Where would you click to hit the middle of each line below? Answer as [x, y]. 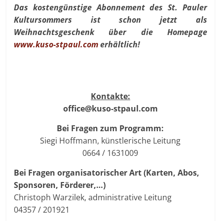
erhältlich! [119, 44]
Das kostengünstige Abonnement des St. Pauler [110, 7]
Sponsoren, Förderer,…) [60, 185]
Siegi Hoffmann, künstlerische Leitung [110, 140]
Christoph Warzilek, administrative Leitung [93, 197]
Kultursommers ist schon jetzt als [110, 19]
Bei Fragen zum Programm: [110, 128]
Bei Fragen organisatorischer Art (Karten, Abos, [107, 172]
